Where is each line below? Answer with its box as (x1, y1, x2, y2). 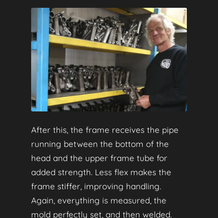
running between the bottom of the (31, 138, 169, 149)
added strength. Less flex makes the (31, 166, 171, 177)
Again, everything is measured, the (31, 195, 166, 205)
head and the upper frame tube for (31, 152, 167, 163)
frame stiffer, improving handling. (31, 181, 161, 191)
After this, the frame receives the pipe (31, 124, 179, 135)
